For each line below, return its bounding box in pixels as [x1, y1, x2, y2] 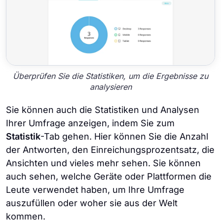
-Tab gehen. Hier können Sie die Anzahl [40, 131, 208, 142]
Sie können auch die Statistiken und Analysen [6, 105, 199, 115]
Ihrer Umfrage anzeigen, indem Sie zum [6, 118, 175, 129]
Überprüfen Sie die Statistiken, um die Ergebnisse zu [13, 71, 208, 81]
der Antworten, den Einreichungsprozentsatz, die [6, 145, 215, 155]
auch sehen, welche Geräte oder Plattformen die [6, 171, 212, 182]
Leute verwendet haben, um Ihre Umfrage [6, 184, 184, 195]
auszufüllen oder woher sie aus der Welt [6, 198, 178, 209]
